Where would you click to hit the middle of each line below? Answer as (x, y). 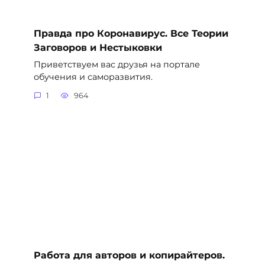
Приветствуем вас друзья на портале (117, 64)
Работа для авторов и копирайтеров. (129, 255)
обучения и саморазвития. (93, 77)
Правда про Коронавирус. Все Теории (131, 33)
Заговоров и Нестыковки (98, 47)
